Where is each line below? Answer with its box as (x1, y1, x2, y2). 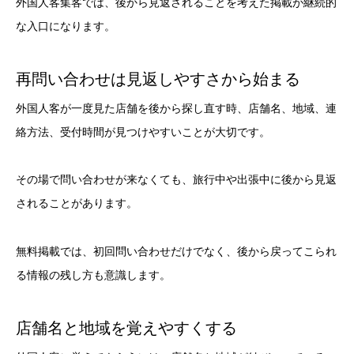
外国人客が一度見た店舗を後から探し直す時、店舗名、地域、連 (16, 101, 337, 115)
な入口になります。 (16, 19, 115, 32)
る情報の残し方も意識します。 (16, 269, 171, 282)
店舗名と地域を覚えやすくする (16, 318, 237, 337)
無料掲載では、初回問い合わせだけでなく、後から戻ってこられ (16, 245, 337, 258)
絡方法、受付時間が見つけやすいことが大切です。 (16, 125, 270, 138)
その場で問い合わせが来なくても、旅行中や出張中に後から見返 (16, 173, 337, 186)
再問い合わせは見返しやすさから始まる (16, 70, 300, 88)
